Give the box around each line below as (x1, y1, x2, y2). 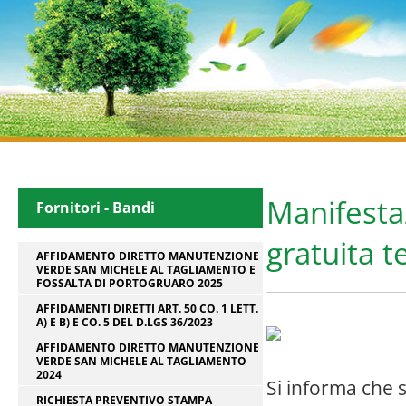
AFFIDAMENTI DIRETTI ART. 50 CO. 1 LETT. (36, 301, 258, 316)
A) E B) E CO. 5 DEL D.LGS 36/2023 (36, 314, 213, 330)
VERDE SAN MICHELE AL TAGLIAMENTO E (36, 262, 256, 277)
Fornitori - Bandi (36, 198, 155, 217)
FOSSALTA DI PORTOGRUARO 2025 (36, 275, 223, 291)
